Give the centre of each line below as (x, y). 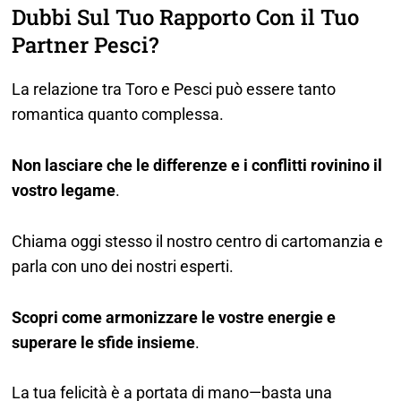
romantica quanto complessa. (118, 115)
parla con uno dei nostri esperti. (125, 266)
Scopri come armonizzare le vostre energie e (174, 317)
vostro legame (64, 190)
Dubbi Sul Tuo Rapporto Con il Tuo (186, 17)
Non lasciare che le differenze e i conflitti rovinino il (197, 165)
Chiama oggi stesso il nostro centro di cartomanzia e (198, 241)
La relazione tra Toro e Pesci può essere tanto (174, 90)
